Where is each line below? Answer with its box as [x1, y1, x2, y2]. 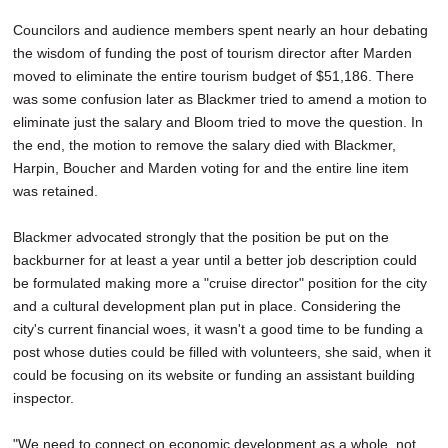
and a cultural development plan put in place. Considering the [13, 298, 401, 315]
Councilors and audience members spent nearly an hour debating [13, 22, 428, 39]
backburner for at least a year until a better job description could [13, 252, 417, 269]
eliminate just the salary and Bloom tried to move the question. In [13, 114, 423, 131]
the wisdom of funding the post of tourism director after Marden [13, 45, 412, 62]
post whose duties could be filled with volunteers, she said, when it [13, 344, 431, 361]
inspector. [13, 390, 74, 407]
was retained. [13, 183, 98, 200]
